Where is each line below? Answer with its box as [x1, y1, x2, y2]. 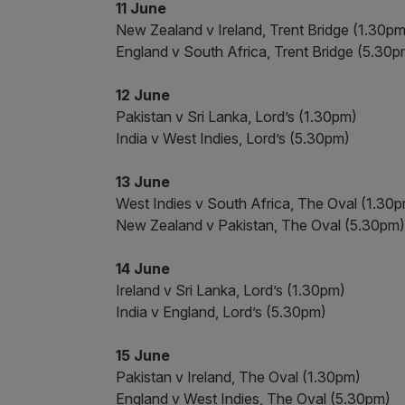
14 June [116, 259, 170, 278]
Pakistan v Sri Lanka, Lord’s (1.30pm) [116, 108, 357, 126]
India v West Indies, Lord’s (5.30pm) [116, 129, 350, 147]
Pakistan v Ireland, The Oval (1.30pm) [116, 368, 361, 386]
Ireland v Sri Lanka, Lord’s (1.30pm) [116, 281, 345, 299]
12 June [116, 86, 170, 104]
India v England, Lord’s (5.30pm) [116, 303, 326, 321]
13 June [116, 173, 170, 191]
